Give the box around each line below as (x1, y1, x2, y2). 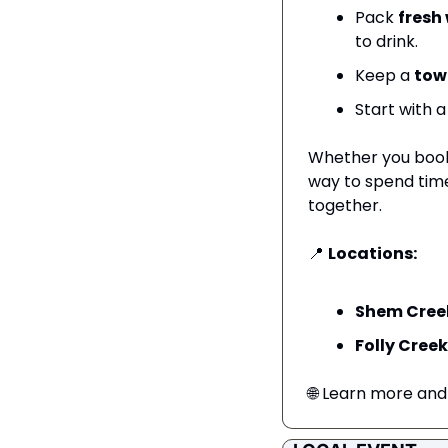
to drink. (355, 30, 418, 54)
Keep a (355, 64, 414, 88)
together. (308, 194, 382, 218)
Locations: (328, 242, 417, 266)
